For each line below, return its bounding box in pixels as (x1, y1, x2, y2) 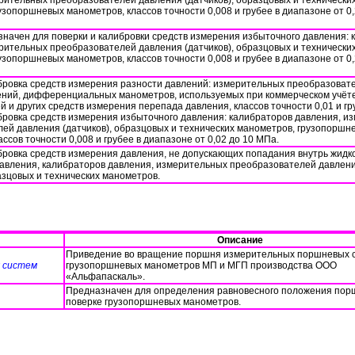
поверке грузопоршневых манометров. (66, 296, 241, 307)
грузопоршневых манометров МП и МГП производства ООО (66, 260, 337, 271)
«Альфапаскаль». (66, 271, 145, 282)
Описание (217, 235, 263, 246)
